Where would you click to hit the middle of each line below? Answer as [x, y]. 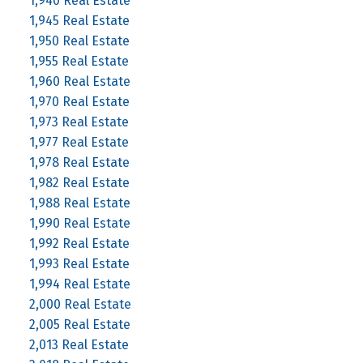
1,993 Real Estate [79, 263]
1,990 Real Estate [79, 223]
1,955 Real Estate [79, 61]
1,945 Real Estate [79, 20]
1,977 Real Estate [79, 142]
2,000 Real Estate [80, 304]
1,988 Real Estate [79, 203]
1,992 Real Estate [79, 243]
